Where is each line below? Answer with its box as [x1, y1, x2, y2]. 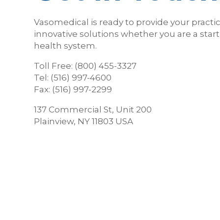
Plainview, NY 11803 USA [34, 116, 133, 127]
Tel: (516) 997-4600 [34, 73, 111, 83]
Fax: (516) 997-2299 [34, 84, 112, 95]
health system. [34, 41, 97, 51]
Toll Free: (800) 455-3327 [34, 61, 137, 71]
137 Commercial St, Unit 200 [34, 105, 152, 115]
